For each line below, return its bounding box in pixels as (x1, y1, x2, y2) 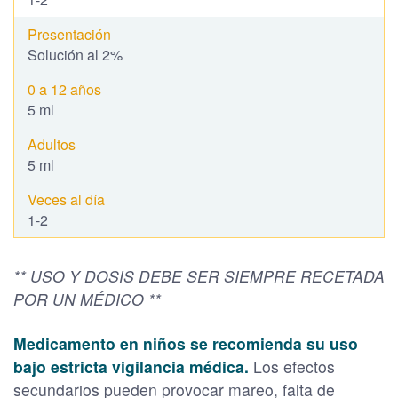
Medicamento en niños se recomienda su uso (13, 331, 358, 354)
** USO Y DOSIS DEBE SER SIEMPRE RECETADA (13, 264, 385, 287)
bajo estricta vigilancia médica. (13, 354, 253, 378)
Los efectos (253, 354, 335, 378)
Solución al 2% (28, 44, 123, 65)
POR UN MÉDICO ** (13, 287, 161, 310)
